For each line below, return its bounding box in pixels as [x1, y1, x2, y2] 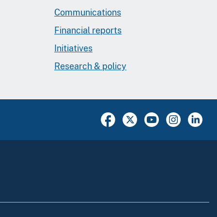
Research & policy [54, 61, 126, 71]
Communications [54, 7, 121, 17]
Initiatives [54, 43, 93, 53]
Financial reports [54, 25, 122, 35]
